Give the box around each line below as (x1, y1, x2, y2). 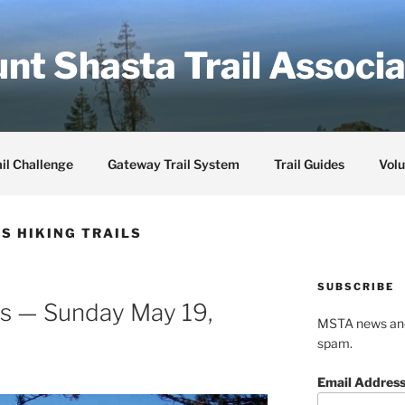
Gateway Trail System (107, 155, 240, 172)
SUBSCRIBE (316, 279, 394, 293)
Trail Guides (273, 155, 344, 172)
